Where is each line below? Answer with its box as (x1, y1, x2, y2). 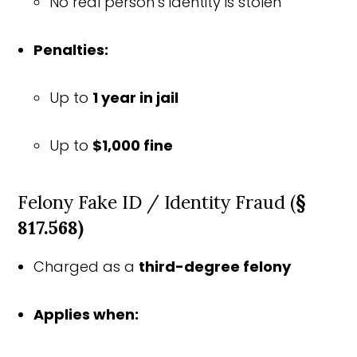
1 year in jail (92, 87, 179, 108)
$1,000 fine (92, 135, 174, 155)
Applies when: (33, 304, 139, 324)
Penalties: (33, 39, 109, 60)
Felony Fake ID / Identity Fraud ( (18, 190, 296, 214)
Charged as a (33, 256, 139, 277)
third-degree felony (139, 256, 292, 277)
